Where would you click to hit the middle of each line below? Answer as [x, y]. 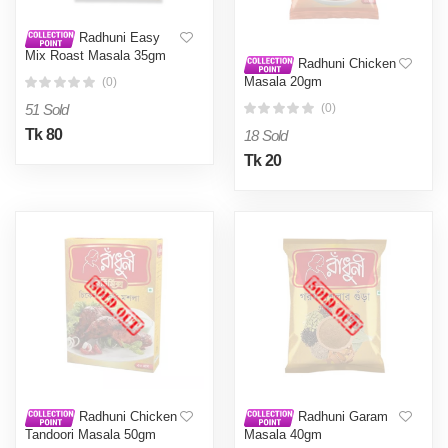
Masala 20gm [283, 82]
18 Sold [266, 135]
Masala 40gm [283, 435]
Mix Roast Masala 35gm [95, 56]
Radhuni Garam [341, 417]
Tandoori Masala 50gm [90, 435]
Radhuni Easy [117, 38]
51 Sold [47, 109]
